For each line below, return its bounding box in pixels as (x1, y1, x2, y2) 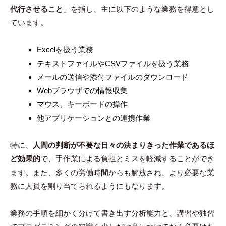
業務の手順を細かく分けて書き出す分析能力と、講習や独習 (10, 209, 214, 218)
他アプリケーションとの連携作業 (36, 114, 150, 123)
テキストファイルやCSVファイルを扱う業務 (36, 59, 189, 68)
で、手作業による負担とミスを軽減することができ (40, 154, 214, 163)
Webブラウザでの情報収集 (36, 86, 128, 95)
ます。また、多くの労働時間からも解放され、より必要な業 (10, 168, 214, 177)
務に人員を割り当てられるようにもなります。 (10, 182, 169, 191)
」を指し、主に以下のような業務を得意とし (63, 5, 214, 14)
